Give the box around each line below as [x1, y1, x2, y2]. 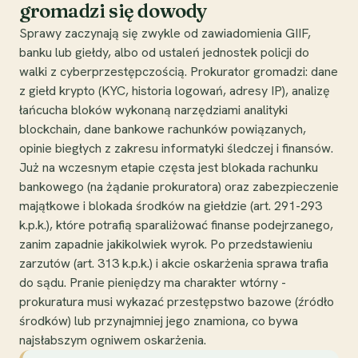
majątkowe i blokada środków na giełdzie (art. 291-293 [19, 197, 322, 214]
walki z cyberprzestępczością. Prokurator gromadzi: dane [19, 62, 338, 80]
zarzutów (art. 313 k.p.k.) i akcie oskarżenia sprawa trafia [19, 254, 328, 272]
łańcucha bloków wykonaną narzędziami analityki [19, 101, 288, 118]
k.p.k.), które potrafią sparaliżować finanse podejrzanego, [19, 216, 333, 233]
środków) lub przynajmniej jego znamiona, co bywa [19, 312, 298, 329]
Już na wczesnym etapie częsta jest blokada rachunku [19, 158, 318, 176]
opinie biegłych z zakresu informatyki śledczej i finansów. [19, 139, 333, 157]
